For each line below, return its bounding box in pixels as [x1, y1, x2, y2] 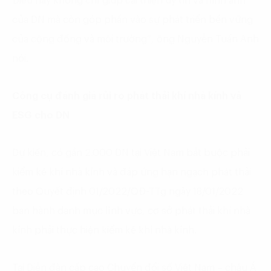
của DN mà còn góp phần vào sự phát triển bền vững [12, 15, 253, 25]
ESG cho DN [12, 110, 70, 120]
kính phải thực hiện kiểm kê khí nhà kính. [12, 225, 197, 235]
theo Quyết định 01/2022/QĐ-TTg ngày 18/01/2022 [12, 186, 243, 197]
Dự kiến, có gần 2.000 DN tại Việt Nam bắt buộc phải [12, 148, 250, 158]
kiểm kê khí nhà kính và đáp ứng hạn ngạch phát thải [12, 167, 251, 177]
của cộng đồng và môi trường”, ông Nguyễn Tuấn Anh [12, 34, 259, 44]
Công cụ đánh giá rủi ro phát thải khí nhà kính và [12, 91, 241, 101]
